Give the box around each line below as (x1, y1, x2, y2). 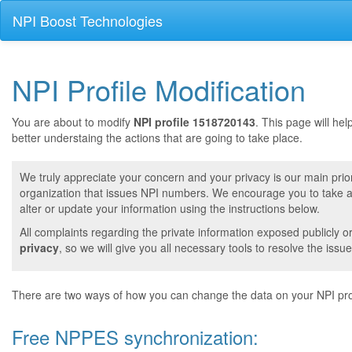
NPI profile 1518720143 (134, 114, 255, 130)
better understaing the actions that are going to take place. (12, 130, 302, 145)
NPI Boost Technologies (13, 10, 163, 31)
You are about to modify (12, 114, 134, 130)
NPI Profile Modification (12, 69, 306, 109)
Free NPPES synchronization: (12, 323, 258, 350)
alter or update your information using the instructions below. (20, 200, 320, 216)
